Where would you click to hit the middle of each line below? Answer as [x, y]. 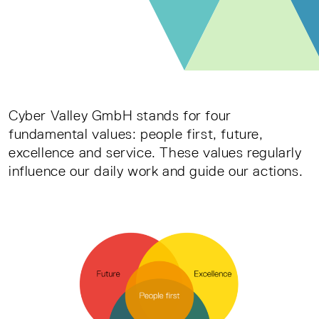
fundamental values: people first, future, [136, 134]
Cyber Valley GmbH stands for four [120, 115]
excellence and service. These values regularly [155, 152]
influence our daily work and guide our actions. [158, 171]
